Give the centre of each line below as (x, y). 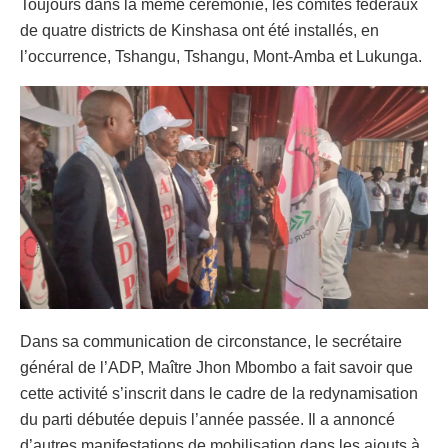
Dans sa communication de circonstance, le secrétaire (211, 342)
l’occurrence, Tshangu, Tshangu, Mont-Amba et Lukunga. (221, 56)
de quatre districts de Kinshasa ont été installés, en (199, 30)
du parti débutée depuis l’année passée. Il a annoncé (207, 420)
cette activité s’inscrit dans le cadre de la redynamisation (219, 394)
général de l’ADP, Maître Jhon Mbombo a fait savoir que (216, 368)
